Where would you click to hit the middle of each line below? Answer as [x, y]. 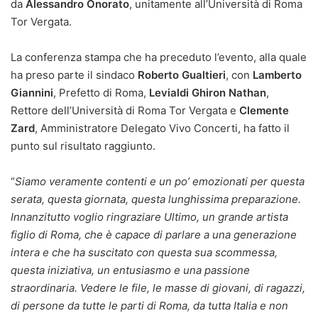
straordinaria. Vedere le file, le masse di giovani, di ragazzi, [158, 288]
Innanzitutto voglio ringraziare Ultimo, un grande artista [149, 217]
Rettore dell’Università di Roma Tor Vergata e [125, 111]
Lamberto [277, 75]
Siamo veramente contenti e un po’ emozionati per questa [160, 182]
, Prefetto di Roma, [101, 93]
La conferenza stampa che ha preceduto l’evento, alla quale [159, 57]
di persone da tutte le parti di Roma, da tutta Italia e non [149, 306]
